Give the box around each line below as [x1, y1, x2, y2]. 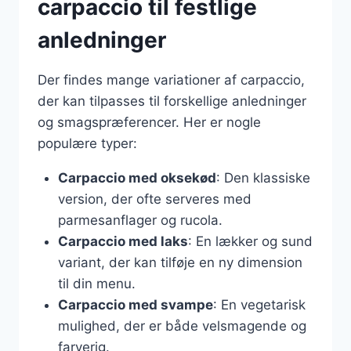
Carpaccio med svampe [57, 297, 213, 313]
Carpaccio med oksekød [57, 170, 216, 186]
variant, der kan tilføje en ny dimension [57, 255, 302, 270]
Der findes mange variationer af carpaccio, [38, 72, 305, 88]
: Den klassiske [215, 170, 310, 186]
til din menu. [57, 276, 136, 291]
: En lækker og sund [187, 233, 313, 249]
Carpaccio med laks [57, 233, 188, 249]
